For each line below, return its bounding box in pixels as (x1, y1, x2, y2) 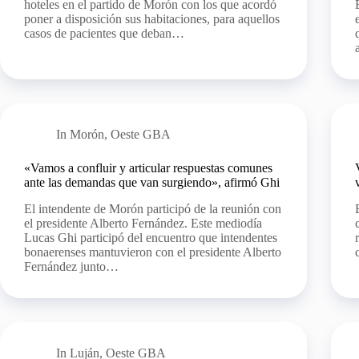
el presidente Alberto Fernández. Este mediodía (24, 216, 262, 230)
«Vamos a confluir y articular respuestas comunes (24, 160, 272, 175)
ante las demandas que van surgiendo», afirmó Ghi (24, 175, 280, 189)
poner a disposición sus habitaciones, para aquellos (24, 11, 280, 26)
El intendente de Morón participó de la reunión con (24, 201, 281, 216)
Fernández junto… (24, 259, 119, 273)
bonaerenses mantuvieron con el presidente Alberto (24, 244, 281, 259)
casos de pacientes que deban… (24, 26, 184, 40)
